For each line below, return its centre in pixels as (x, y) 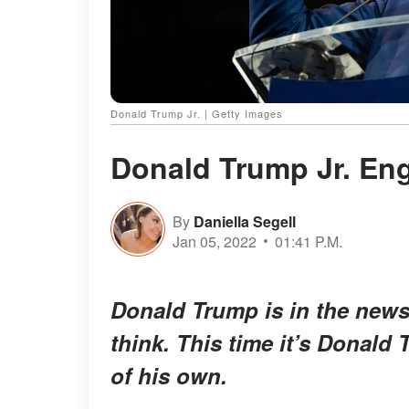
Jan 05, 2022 (215, 241)
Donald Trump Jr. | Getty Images (197, 114)
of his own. (169, 376)
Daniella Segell (245, 221)
